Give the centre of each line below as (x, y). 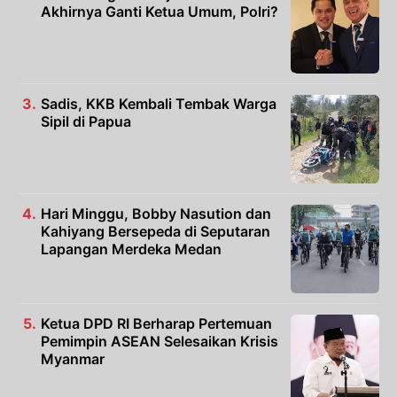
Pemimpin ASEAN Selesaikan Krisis (160, 342)
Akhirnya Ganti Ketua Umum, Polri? (160, 12)
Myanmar (73, 359)
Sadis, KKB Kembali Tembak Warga (159, 104)
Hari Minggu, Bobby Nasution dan (156, 214)
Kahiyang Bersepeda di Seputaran (156, 232)
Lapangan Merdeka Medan (131, 249)
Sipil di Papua (86, 122)
